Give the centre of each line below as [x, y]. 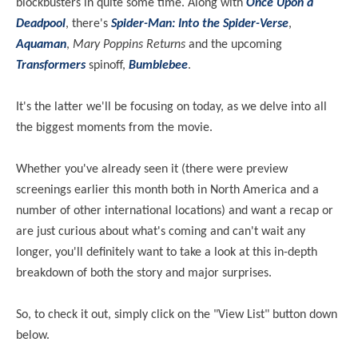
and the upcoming [234, 44]
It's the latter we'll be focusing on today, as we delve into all [171, 107]
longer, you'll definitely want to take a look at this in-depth [167, 252]
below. [34, 335]
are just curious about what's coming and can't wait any [161, 231]
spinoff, [107, 65]
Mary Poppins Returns [129, 44]
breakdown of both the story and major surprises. [144, 273]
